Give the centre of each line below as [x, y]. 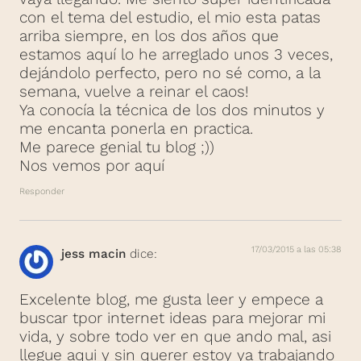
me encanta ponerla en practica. [136, 129]
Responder [42, 191]
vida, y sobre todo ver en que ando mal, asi [175, 337]
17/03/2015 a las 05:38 [297, 249]
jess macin [93, 253]
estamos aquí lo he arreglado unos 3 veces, [176, 55]
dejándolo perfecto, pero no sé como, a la [170, 73]
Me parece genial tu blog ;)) [117, 147]
